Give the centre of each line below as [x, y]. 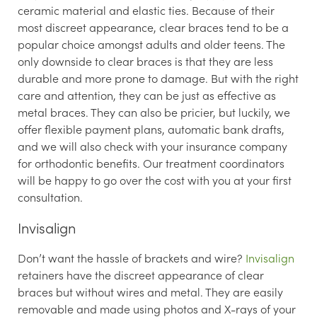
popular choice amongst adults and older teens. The [151, 44]
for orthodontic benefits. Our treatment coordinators [151, 162]
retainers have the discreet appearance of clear [141, 274]
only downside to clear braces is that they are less [145, 60]
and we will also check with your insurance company [152, 145]
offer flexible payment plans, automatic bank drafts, [151, 128]
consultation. [50, 196]
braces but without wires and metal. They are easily [150, 291]
